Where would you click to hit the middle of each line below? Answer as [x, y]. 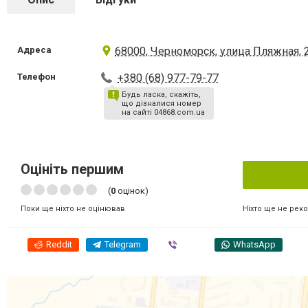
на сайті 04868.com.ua [164, 112]
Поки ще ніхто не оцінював [73, 209]
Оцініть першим [72, 169]
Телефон [36, 77]
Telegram [123, 244]
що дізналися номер [162, 103]
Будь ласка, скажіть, [162, 95]
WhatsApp [254, 244]
